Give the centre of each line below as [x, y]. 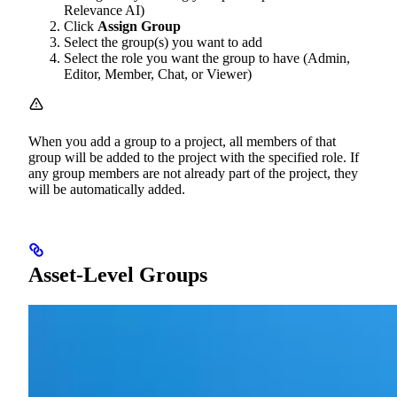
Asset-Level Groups [118, 275]
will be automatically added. [107, 190]
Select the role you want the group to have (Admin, [207, 58]
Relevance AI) [104, 11]
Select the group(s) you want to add [163, 43]
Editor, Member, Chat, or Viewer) [158, 74]
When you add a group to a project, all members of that [182, 142]
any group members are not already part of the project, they [193, 174]
